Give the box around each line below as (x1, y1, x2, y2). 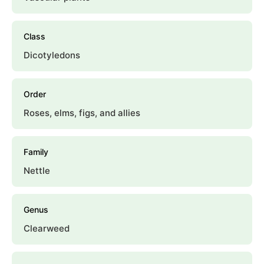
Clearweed (24, 223, 70, 235)
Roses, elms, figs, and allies (24, 107, 140, 119)
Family (24, 147, 48, 157)
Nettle (24, 165, 50, 177)
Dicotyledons (24, 49, 80, 61)
